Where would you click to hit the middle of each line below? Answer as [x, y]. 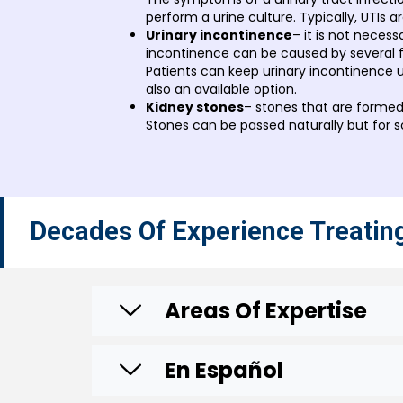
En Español [224, 370]
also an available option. [221, 89]
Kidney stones [195, 107]
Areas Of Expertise [266, 310]
